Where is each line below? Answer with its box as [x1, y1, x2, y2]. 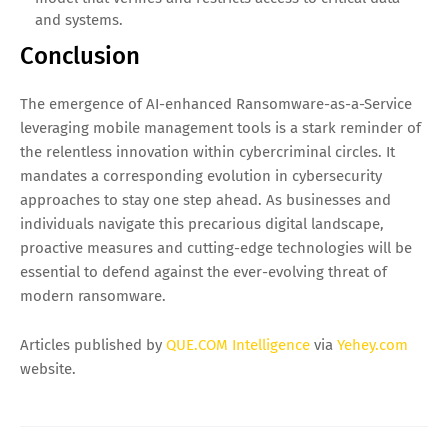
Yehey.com [337, 335, 408, 354]
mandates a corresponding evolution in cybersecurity [20, 166, 382, 185]
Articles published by [20, 335, 166, 354]
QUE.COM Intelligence [166, 335, 310, 354]
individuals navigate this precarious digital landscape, [20, 214, 384, 233]
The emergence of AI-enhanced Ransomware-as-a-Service [20, 94, 412, 113]
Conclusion [20, 41, 140, 70]
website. [20, 359, 76, 378]
